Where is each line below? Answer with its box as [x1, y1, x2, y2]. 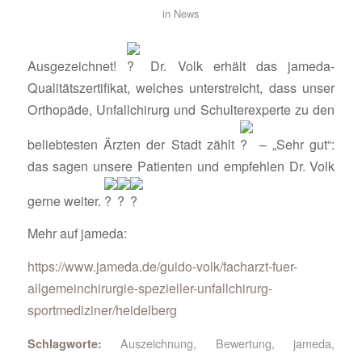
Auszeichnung [120, 334, 194, 351]
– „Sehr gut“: [253, 134, 335, 154]
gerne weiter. [27, 191, 104, 210]
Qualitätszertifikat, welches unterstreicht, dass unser [27, 78, 335, 97]
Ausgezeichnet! [27, 56, 127, 75]
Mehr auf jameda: [27, 224, 127, 243]
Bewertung [215, 334, 271, 351]
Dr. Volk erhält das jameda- [139, 56, 335, 75]
